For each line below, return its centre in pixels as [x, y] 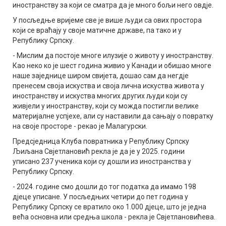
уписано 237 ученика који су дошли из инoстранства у [102, 162]
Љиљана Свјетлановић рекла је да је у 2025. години [99, 152]
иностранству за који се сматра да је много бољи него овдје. [113, 5]
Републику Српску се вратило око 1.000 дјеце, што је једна [109, 207]
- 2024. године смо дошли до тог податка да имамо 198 [104, 187]
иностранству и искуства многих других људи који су [100, 96]
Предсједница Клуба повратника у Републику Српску [101, 142]
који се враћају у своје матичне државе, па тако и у [97, 31]
